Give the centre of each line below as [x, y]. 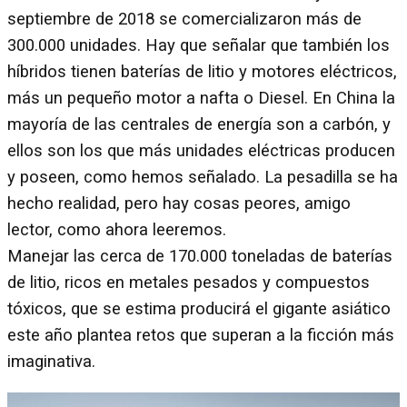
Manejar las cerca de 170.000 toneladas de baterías [200, 256]
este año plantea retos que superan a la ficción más [201, 335]
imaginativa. [51, 362]
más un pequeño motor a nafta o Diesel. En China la [201, 98]
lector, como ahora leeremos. [117, 230]
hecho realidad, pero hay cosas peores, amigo [179, 203]
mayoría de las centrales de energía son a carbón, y [199, 124]
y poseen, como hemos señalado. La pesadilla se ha [203, 177]
